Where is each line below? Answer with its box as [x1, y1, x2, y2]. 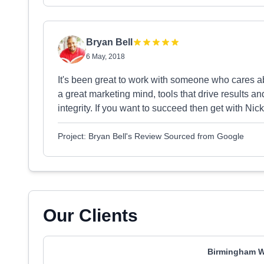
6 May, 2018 [86, 52, 125, 61]
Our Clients [43, 206, 138, 225]
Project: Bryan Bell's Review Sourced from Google [58, 131, 244, 141]
